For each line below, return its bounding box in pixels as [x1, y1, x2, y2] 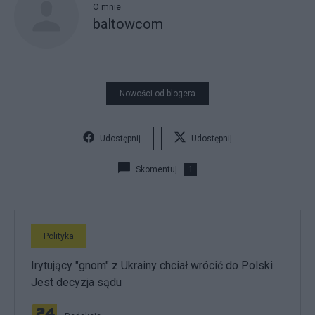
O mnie [93, 2, 121, 12]
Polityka [44, 231, 74, 241]
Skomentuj [136, 164, 177, 174]
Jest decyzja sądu [31, 275, 122, 289]
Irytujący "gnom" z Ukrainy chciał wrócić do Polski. [31, 258, 275, 272]
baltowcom [93, 15, 163, 32]
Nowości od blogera [120, 88, 195, 98]
